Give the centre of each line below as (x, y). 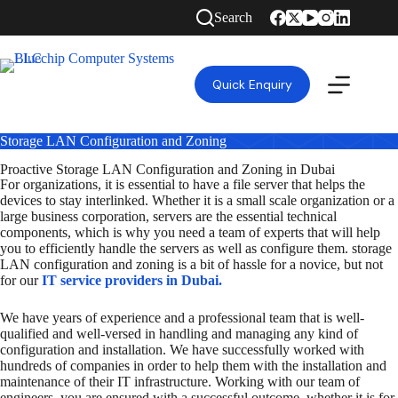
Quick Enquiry (253, 84)
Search (234, 17)
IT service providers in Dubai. (130, 280)
